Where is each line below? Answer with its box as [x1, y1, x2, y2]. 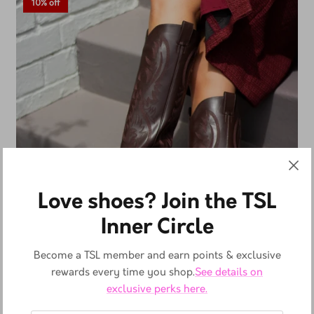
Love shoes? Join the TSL [37, 190, 277, 214]
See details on [195, 266, 263, 279]
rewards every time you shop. [51, 266, 195, 279]
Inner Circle [100, 215, 214, 240]
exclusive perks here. [107, 282, 207, 296]
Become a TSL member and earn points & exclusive [33, 249, 281, 262]
